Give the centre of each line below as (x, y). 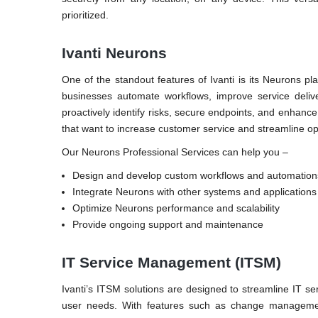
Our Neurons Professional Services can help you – (175, 152)
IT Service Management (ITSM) (171, 262)
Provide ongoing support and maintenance (168, 224)
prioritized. (85, 15)
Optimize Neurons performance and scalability (176, 208)
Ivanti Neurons (114, 53)
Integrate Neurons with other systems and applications (194, 191)
